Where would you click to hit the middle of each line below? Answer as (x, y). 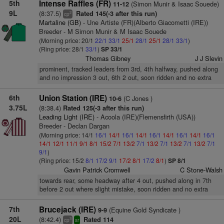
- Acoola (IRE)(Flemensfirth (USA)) (145, 117)
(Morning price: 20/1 (67, 40)
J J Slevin (208, 58)
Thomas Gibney (108, 58)
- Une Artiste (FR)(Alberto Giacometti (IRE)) (144, 22)
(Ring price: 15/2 (62, 160)
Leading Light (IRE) (66, 117)
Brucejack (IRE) (67, 209)
